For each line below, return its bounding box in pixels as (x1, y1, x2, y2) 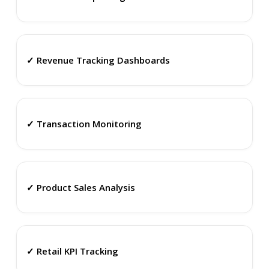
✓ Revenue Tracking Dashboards (26, 53, 170, 66)
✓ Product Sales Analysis (26, 181, 135, 193)
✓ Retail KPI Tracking (26, 244, 118, 257)
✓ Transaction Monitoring (26, 117, 142, 130)
